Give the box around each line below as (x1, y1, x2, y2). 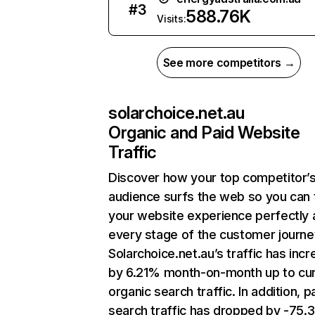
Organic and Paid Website (108, 122, 300, 143)
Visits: (157, 13, 186, 25)
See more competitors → (162, 56, 295, 70)
